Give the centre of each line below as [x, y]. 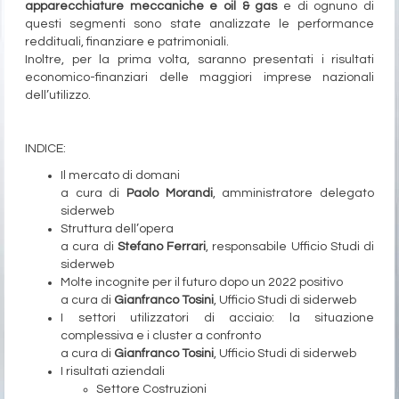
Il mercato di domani [120, 175]
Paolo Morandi [170, 193]
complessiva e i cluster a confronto [161, 335]
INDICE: [45, 148]
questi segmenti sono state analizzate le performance [199, 24]
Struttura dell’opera [117, 228]
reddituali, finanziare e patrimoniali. [127, 41]
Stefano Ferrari [161, 246]
